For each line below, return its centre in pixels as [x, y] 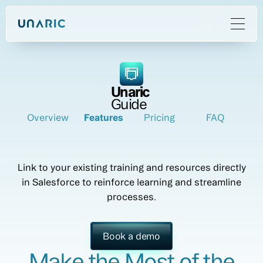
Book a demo [131, 236]
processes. [131, 197]
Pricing [160, 117]
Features [103, 117]
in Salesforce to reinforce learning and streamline [131, 182]
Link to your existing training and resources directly [131, 167]
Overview [48, 117]
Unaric [131, 92]
